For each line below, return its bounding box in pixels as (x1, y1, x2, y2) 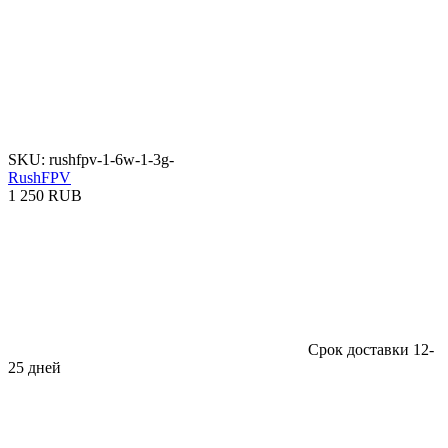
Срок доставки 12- (308, 340, 434, 358)
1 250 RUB (8, 186, 82, 204)
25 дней (8, 358, 61, 376)
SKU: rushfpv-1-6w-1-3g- (8, 150, 174, 168)
